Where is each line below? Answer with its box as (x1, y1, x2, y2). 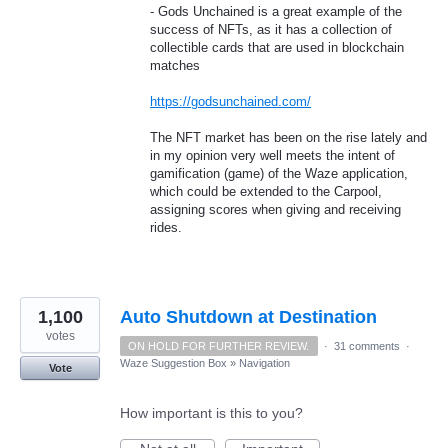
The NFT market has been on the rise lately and (150, 130, 427, 146)
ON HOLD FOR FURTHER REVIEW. (128, 340, 310, 353)
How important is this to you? (120, 405, 303, 422)
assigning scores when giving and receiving (150, 202, 401, 218)
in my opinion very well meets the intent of (150, 148, 395, 164)
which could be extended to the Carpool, (150, 184, 382, 200)
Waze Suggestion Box (120, 357, 227, 370)
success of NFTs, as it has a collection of (150, 22, 392, 37)
